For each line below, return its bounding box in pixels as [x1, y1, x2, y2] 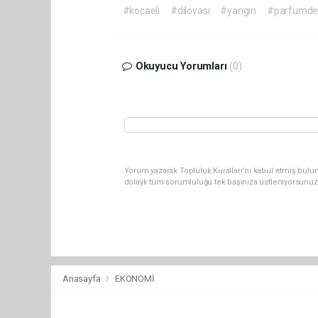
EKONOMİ [114, 273, 155, 284]
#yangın [220, 4, 256, 16]
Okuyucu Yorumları [132, 60, 230, 72]
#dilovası [170, 4, 210, 16]
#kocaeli [122, 4, 160, 16]
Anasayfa [62, 273, 103, 284]
